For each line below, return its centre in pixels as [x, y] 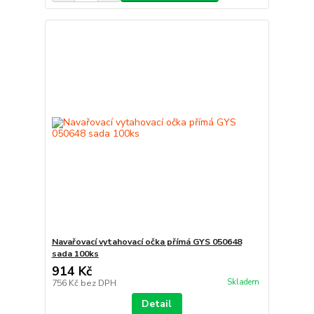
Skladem [243, 282]
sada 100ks [75, 254]
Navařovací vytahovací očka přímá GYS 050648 [146, 242]
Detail [157, 304]
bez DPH [98, 284]
